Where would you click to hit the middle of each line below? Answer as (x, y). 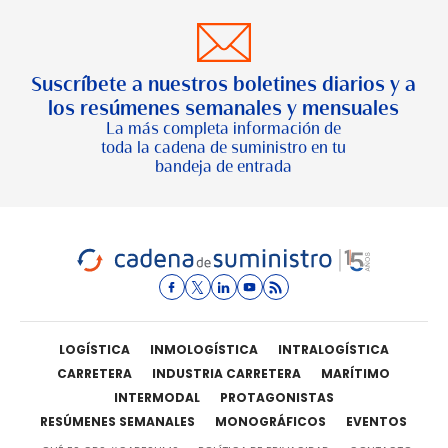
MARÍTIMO (356, 373)
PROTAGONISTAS (276, 397)
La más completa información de (224, 129)
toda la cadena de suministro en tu (224, 148)
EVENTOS (377, 421)
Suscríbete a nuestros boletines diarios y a (224, 84)
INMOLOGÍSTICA (203, 349)
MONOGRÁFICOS (271, 421)
